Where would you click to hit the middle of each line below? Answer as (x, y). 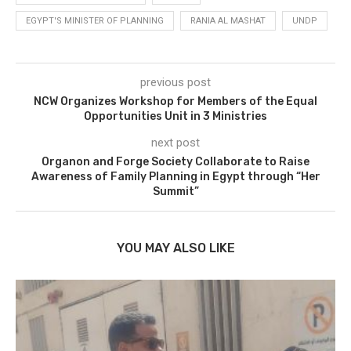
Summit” (175, 191)
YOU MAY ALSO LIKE (175, 248)
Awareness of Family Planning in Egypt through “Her (175, 176)
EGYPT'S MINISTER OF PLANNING (95, 20)
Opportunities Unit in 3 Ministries (175, 116)
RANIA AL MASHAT (228, 20)
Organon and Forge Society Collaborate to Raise (175, 161)
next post (175, 142)
